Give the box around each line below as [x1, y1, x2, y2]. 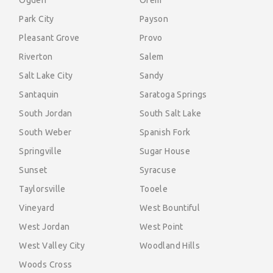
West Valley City [19, 241, 85, 251]
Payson [140, 14, 169, 24]
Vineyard [19, 203, 55, 213]
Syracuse [140, 165, 176, 175]
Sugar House [140, 146, 190, 157]
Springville [19, 146, 62, 157]
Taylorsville [19, 184, 66, 194]
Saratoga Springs [140, 90, 207, 100]
